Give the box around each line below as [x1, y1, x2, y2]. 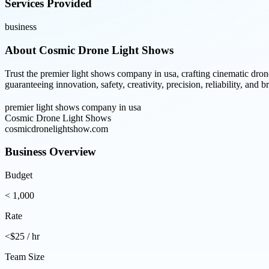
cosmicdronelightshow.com [5, 123, 108, 134]
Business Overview [5, 145, 96, 159]
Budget [5, 170, 32, 181]
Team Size [5, 252, 44, 262]
